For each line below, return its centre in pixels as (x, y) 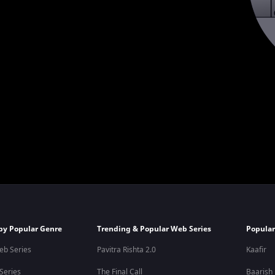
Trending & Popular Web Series (154, 229)
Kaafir (257, 250)
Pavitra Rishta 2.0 (127, 250)
